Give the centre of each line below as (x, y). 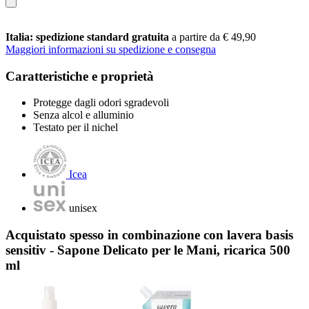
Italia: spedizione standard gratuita (89, 37)
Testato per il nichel (76, 128)
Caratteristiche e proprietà (80, 76)
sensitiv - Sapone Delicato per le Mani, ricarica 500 (148, 250)
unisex (83, 208)
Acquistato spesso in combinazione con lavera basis (149, 235)
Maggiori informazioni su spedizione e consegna (111, 49)
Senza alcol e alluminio (83, 115)
